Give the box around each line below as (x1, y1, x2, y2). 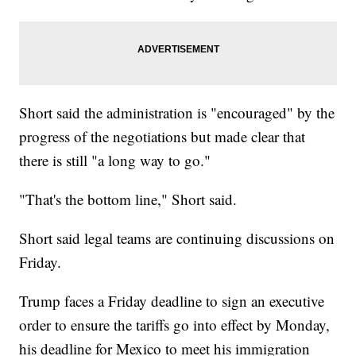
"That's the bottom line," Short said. (19, 189, 238, 210)
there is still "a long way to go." (19, 150, 211, 171)
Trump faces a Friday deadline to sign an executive (19, 291, 325, 311)
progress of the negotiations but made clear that (19, 126, 306, 147)
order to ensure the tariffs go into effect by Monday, (19, 315, 331, 335)
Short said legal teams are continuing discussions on (19, 228, 335, 249)
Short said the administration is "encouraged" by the (19, 103, 335, 123)
